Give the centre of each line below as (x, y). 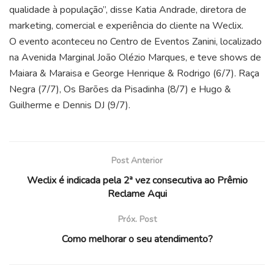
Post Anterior (137, 161)
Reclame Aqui (137, 194)
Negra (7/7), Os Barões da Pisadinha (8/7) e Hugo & (120, 90)
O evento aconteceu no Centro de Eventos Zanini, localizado (135, 42)
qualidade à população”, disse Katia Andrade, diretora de (128, 10)
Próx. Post (137, 220)
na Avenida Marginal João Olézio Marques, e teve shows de (135, 58)
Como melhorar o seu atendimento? (137, 239)
